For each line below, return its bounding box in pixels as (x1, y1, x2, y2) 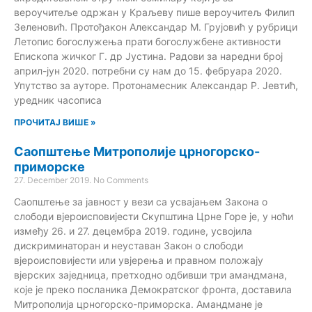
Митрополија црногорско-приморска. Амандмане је (14, 297, 263, 310)
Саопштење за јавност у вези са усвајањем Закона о (14, 195, 267, 208)
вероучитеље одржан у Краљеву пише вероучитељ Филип (14, 6, 295, 18)
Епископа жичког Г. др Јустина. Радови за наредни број (14, 49, 283, 62)
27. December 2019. (14, 174, 93, 185)
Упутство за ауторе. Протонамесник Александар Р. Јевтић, (14, 79, 298, 91)
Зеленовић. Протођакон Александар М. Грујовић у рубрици (14, 20, 297, 33)
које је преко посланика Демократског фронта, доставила (14, 283, 292, 295)
